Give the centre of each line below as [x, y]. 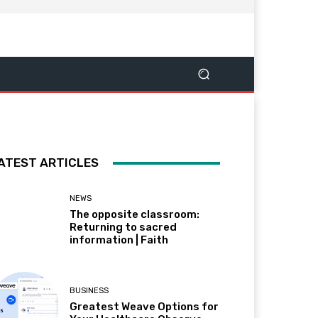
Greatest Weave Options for [144, 307]
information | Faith [119, 240]
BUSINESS [89, 291]
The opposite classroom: [135, 215]
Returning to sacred [124, 227]
